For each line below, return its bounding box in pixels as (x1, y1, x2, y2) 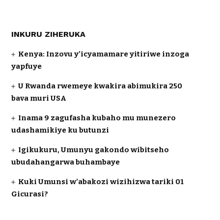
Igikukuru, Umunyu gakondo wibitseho (18, 145, 169, 154)
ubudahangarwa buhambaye (11, 158, 120, 166)
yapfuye (11, 62, 42, 71)
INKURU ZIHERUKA (11, 29, 85, 39)
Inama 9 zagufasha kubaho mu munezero (18, 113, 176, 122)
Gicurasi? (11, 190, 48, 198)
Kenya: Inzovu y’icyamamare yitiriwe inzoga (18, 50, 189, 58)
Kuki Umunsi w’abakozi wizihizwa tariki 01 (18, 177, 184, 186)
